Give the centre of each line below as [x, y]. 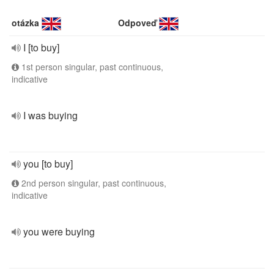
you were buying [59, 231]
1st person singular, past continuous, [91, 67]
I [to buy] [41, 47]
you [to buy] [48, 164]
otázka [25, 23]
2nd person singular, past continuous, [93, 183]
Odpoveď [138, 23]
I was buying [50, 115]
